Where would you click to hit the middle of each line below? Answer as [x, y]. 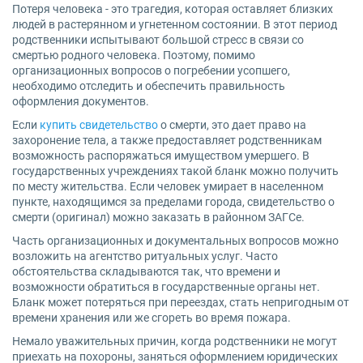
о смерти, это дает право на [232, 125]
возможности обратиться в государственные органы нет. [166, 287]
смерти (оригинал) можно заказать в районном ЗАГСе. [158, 217]
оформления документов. [81, 101]
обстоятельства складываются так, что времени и [146, 271]
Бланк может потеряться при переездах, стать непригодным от [181, 302]
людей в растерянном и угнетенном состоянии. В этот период [175, 24]
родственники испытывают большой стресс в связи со [158, 40]
